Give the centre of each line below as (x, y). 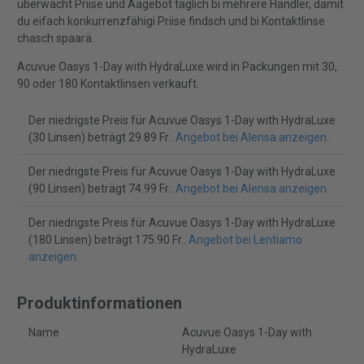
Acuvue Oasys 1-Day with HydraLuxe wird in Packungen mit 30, (177, 67)
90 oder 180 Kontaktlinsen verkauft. (108, 84)
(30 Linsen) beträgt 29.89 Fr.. (102, 138)
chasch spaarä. (55, 39)
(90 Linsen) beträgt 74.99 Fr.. (102, 189)
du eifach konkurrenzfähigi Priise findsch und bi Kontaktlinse (171, 22)
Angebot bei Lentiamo (245, 240)
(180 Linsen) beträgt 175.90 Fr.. (108, 240)
